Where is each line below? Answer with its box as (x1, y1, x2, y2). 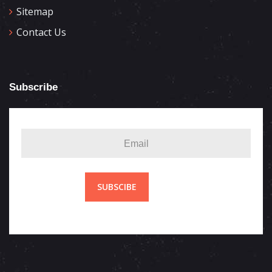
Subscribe (9, 81, 58, 93)
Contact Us (16, 25, 66, 39)
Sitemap (16, 5, 53, 18)
